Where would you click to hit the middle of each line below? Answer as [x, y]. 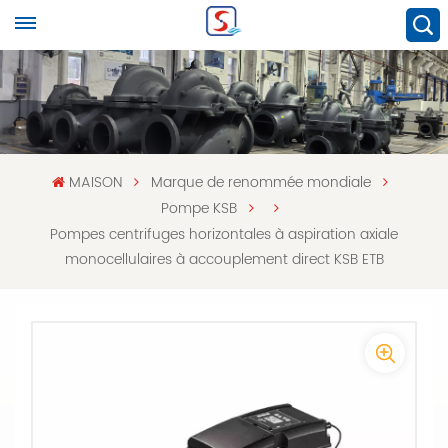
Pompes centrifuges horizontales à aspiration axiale [224, 234]
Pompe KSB [199, 208]
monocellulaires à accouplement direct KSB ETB [224, 259]
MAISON [95, 182]
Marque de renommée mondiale [260, 182]
